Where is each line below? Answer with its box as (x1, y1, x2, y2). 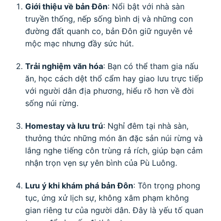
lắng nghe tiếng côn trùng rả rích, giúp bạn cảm (25, 145, 203, 155)
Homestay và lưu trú (25, 120, 103, 131)
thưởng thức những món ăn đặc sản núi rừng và (25, 133, 203, 143)
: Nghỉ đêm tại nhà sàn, (103, 120, 188, 131)
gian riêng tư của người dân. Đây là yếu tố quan (25, 205, 203, 215)
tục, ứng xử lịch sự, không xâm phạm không (25, 192, 189, 203)
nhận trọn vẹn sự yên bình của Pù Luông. (25, 157, 177, 168)
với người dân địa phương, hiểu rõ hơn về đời (25, 86, 194, 96)
